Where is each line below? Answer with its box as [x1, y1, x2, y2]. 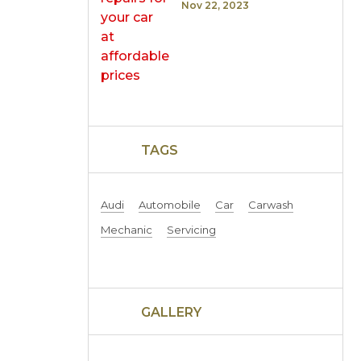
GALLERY [140, 305, 201, 320]
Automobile [138, 198, 201, 211]
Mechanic [100, 223, 152, 236]
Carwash [247, 198, 293, 211]
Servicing [166, 223, 216, 236]
